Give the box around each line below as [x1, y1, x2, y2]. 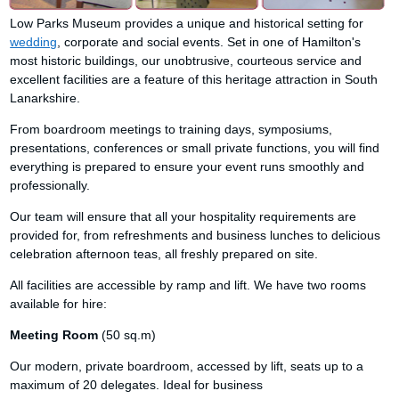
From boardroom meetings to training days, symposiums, [10, 122, 333, 136]
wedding [10, 35, 58, 49]
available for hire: [10, 297, 108, 311]
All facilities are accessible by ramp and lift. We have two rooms [10, 278, 367, 292]
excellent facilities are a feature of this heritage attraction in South [10, 72, 379, 86]
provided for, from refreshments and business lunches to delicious [10, 228, 381, 242]
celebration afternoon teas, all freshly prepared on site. [10, 247, 319, 261]
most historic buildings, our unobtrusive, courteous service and [10, 53, 362, 68]
